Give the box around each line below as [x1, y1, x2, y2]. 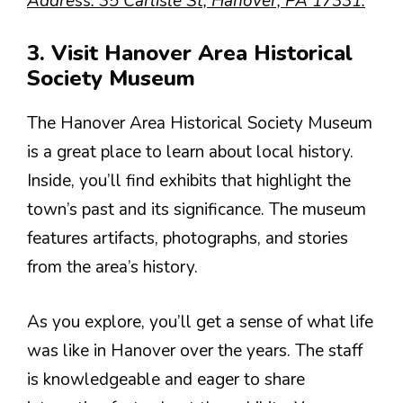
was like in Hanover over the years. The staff [27, 338, 363, 363]
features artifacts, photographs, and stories [27, 227, 348, 250]
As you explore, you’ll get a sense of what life [27, 309, 373, 334]
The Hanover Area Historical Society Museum [27, 112, 372, 135]
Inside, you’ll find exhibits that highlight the [27, 169, 351, 193]
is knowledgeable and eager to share [27, 367, 305, 391]
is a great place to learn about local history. [27, 140, 354, 164]
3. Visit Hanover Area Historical [27, 39, 353, 67]
